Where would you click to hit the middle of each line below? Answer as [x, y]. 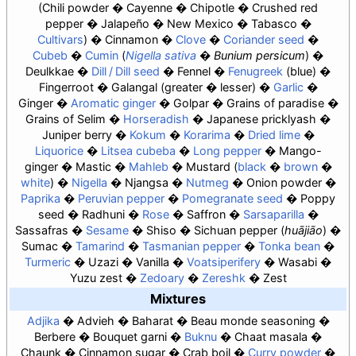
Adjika [43, 320]
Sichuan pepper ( [239, 230]
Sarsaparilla [273, 214]
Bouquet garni [130, 336]
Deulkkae [50, 71]
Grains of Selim [66, 118]
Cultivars [60, 39]
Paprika [41, 198]
